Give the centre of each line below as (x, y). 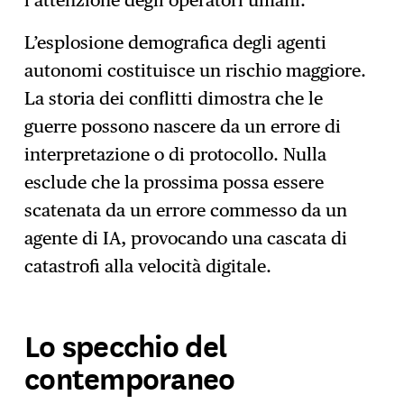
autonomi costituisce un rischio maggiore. (196, 71)
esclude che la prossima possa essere (174, 183)
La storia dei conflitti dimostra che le (174, 99)
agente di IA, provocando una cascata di (186, 239)
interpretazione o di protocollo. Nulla (176, 155)
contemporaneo (130, 376)
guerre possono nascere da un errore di (183, 127)
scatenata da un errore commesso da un (186, 211)
